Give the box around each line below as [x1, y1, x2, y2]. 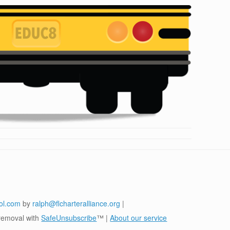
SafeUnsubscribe [41, 213, 97, 223]
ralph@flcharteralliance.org [32, 198, 121, 208]
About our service [110, 213, 167, 223]
